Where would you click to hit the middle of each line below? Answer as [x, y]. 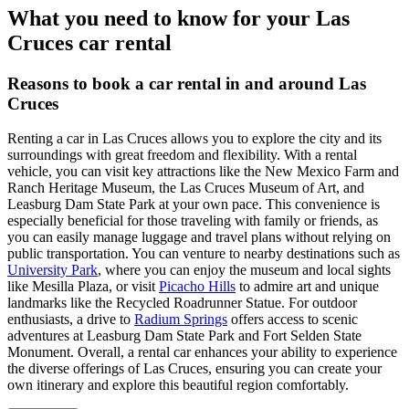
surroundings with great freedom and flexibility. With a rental [182, 155]
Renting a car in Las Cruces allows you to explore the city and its [194, 139]
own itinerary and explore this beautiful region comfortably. [178, 385]
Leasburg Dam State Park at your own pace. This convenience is [194, 204]
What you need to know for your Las [178, 18]
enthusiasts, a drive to [71, 320]
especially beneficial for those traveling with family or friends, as [193, 221]
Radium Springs [181, 320]
